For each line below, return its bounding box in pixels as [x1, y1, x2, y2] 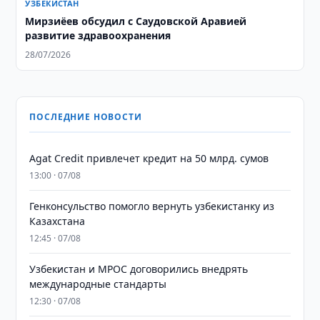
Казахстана [29, 214, 86, 228]
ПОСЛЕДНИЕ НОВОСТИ [29, 111, 142, 123]
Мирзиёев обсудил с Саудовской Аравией [25, 14, 247, 28]
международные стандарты [29, 277, 167, 291]
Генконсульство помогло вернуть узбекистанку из [29, 199, 275, 213]
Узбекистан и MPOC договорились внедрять [29, 262, 249, 276]
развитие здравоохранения [25, 29, 171, 42]
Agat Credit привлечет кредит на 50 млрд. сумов [29, 151, 269, 165]
